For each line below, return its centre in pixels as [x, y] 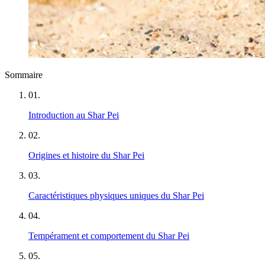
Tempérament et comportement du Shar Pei [109, 235]
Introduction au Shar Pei [74, 115]
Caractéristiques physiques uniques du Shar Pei [116, 195]
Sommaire [24, 75]
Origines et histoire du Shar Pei [86, 155]
